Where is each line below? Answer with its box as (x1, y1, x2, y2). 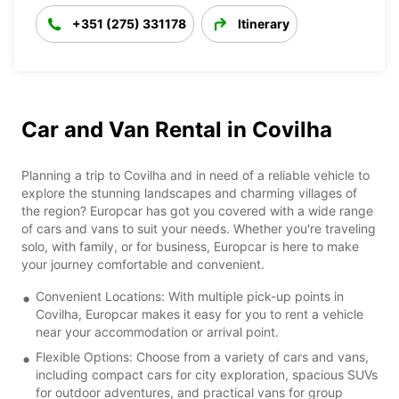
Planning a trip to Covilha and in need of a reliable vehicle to (21, 167, 370, 183)
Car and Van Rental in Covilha (21, 116, 332, 142)
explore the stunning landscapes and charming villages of (21, 184, 357, 200)
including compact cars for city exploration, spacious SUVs (36, 366, 378, 382)
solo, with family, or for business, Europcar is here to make (21, 238, 359, 254)
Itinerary (238, 15, 289, 31)
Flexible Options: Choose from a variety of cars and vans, (36, 348, 369, 364)
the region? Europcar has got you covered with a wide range (21, 202, 373, 218)
